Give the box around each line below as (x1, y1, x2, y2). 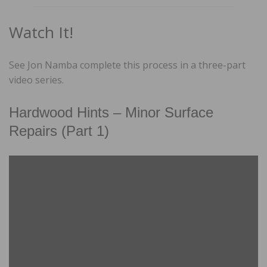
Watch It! (9, 21, 73, 43)
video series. (9, 73, 64, 86)
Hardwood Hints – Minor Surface (9, 104, 213, 120)
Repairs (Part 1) (9, 122, 109, 139)
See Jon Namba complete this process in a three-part (9, 58, 246, 72)
